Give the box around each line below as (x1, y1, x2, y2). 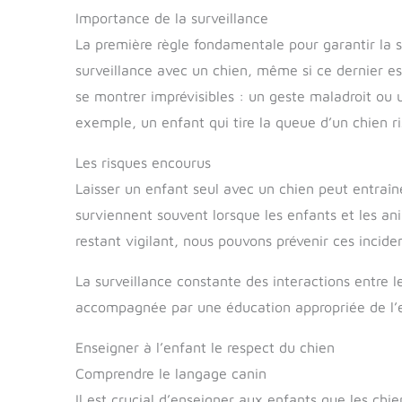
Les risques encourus (75, 153, 211, 170)
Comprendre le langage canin (75, 364, 267, 381)
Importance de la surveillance (75, 9, 268, 26)
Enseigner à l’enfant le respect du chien (75, 338, 335, 355)
